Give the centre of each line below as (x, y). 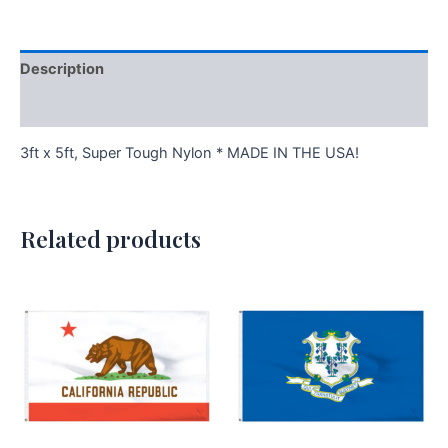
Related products (110, 238)
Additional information (99, 107)
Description (62, 69)
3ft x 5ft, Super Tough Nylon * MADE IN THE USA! (189, 153)
